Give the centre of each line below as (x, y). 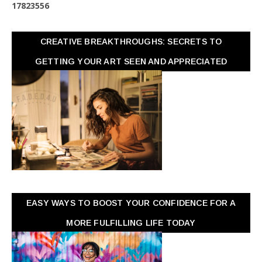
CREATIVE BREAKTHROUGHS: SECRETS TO (131, 42)
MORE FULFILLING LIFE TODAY (131, 223)
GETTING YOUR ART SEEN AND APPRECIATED (131, 61)
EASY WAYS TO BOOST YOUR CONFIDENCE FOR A (131, 203)
